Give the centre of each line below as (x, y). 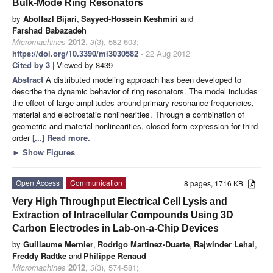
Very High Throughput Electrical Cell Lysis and (120, 201)
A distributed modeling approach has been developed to (144, 79)
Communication (96, 182)
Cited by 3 (31, 65)
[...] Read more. (61, 137)
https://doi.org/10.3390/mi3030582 (75, 53)
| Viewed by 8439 (81, 65)
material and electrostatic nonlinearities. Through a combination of (128, 114)
